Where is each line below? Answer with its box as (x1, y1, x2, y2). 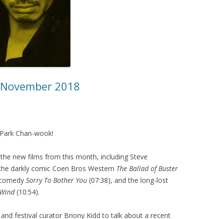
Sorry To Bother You (26, 175, 87, 185)
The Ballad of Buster (116, 163, 178, 173)
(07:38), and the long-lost (87, 175, 168, 185)
